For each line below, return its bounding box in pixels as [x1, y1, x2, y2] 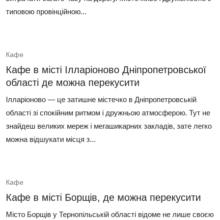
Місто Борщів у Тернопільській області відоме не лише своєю [6, 210, 214, 219]
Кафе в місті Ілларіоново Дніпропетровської [6, 64, 206, 75]
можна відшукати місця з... [6, 135, 96, 143]
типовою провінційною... [6, 7, 86, 16]
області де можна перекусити [6, 77, 139, 88]
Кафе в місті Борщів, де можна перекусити [6, 192, 201, 203]
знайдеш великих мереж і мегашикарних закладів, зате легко [6, 122, 212, 130]
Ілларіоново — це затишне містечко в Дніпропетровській [6, 95, 196, 104]
